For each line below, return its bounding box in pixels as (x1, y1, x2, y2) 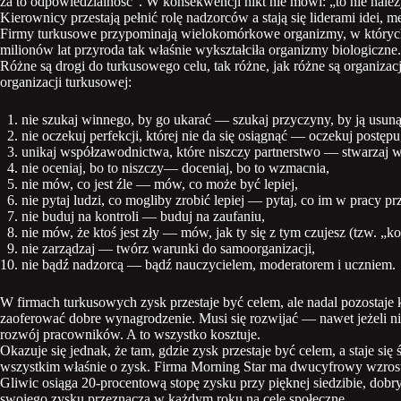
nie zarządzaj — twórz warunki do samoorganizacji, (21, 241, 315, 257)
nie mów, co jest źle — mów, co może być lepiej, (21, 176, 298, 192)
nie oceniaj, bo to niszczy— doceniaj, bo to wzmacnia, (21, 160, 329, 176)
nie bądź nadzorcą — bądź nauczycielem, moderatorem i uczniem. (21, 257, 396, 273)
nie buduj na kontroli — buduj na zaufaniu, (21, 209, 265, 225)
